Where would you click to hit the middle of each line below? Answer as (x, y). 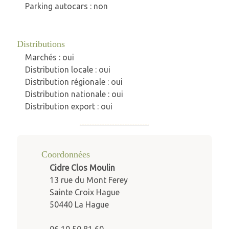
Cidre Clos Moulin (82, 167)
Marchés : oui (49, 57)
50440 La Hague (79, 204)
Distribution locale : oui (67, 69)
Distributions (41, 44)
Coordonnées (65, 154)
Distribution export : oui (68, 106)
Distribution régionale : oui (74, 82)
